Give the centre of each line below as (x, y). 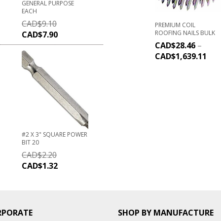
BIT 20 (30, 143)
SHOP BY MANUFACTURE (166, 213)
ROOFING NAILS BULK (185, 33)
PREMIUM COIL (175, 25)
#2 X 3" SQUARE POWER (55, 135)
